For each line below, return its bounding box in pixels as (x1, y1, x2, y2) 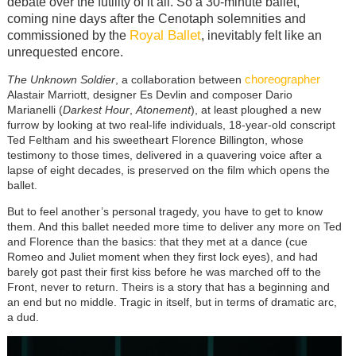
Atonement (135, 103, 191, 117)
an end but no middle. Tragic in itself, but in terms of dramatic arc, (6, 296, 337, 309)
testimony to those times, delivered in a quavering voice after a (6, 149, 322, 162)
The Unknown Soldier (6, 73, 115, 87)
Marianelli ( (6, 103, 63, 117)
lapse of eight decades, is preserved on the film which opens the (6, 164, 330, 177)
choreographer (244, 72, 320, 87)
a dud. (6, 311, 39, 324)
